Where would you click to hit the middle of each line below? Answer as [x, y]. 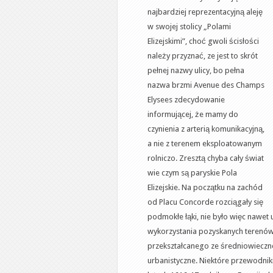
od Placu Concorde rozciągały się [205, 202]
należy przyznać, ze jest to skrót [203, 56]
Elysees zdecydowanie [186, 100]
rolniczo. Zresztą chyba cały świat [206, 158]
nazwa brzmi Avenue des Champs [206, 85]
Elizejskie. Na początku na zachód [205, 187]
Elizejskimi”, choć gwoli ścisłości [203, 41]
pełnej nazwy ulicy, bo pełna [196, 70]
